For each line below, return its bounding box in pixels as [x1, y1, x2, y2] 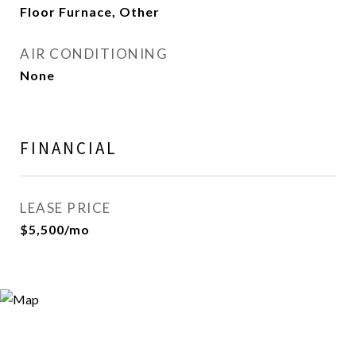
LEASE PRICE [20, 199, 111, 216]
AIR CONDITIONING [20, 45, 168, 62]
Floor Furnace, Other [20, 4, 160, 19]
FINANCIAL [20, 137, 118, 159]
